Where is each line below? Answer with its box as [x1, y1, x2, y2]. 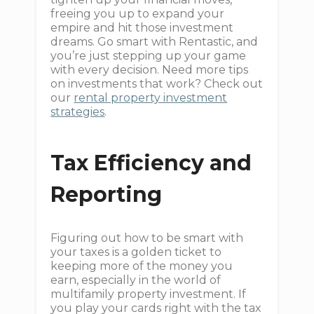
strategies [50, 105, 105, 118]
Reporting [50, 182, 163, 207]
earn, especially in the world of [50, 273, 221, 287]
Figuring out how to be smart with [50, 231, 244, 245]
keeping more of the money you [50, 259, 233, 273]
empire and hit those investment [50, 21, 234, 34]
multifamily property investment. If [50, 287, 247, 301]
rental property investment [74, 91, 228, 104]
